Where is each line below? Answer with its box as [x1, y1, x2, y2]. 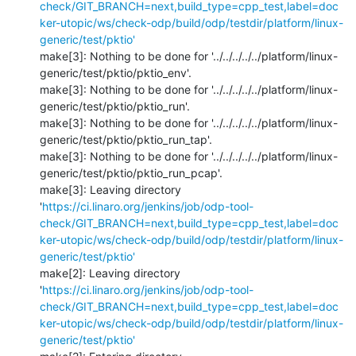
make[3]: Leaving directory [40, 182, 181, 196]
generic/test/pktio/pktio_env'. [40, 65, 192, 79]
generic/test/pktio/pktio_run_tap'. [40, 132, 212, 146]
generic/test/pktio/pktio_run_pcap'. [40, 165, 222, 180]
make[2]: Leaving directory [40, 265, 180, 280]
